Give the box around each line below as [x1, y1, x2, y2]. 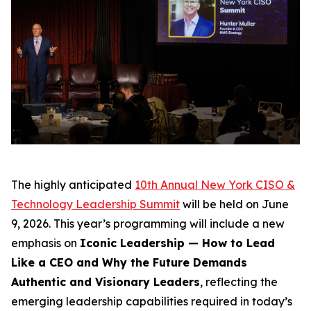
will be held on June [180, 197, 289, 212]
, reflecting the [200, 275, 278, 289]
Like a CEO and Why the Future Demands [11, 255, 247, 270]
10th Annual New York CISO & [135, 178, 295, 192]
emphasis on [11, 236, 80, 251]
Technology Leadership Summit [11, 197, 180, 212]
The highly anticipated [11, 178, 135, 192]
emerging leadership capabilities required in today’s [11, 294, 292, 309]
